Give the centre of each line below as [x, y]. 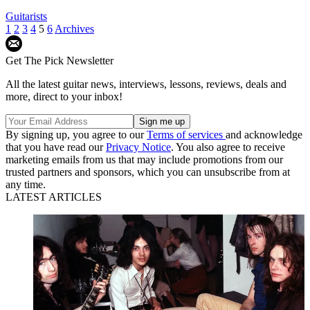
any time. [26, 184]
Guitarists [26, 16]
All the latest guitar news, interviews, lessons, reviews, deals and [146, 84]
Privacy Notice [138, 147]
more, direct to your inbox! [64, 96]
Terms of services [186, 134]
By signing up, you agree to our [76, 134]
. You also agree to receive [228, 147]
